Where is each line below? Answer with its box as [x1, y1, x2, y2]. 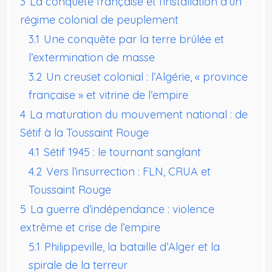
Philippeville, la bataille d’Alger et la [44, 239, 220, 254]
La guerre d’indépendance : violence [30, 202, 214, 216]
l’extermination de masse [29, 50, 155, 64]
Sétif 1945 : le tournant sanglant [44, 144, 201, 159]
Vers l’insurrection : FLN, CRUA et [46, 164, 211, 178]
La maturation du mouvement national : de [30, 107, 248, 121]
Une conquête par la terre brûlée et [44, 32, 224, 46]
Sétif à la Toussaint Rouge [20, 125, 149, 140]
